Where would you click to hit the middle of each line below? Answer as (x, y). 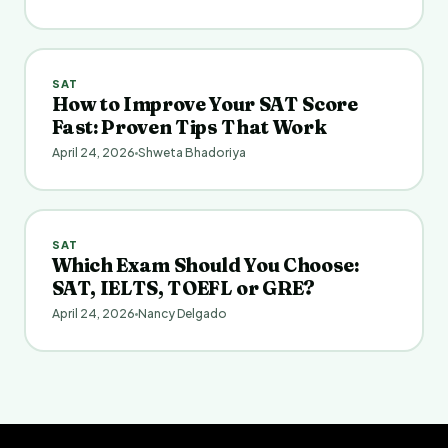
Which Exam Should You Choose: (205, 265)
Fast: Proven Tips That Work (189, 127)
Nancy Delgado (182, 314)
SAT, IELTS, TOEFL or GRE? (183, 288)
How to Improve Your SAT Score (204, 104)
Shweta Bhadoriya (191, 153)
